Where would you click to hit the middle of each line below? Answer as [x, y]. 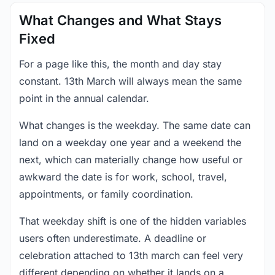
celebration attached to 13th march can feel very [131, 255]
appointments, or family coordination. [106, 194]
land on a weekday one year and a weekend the [130, 142]
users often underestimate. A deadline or [113, 238]
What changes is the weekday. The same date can [135, 125]
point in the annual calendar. [84, 98]
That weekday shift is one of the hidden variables [133, 221]
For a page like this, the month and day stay [120, 64]
